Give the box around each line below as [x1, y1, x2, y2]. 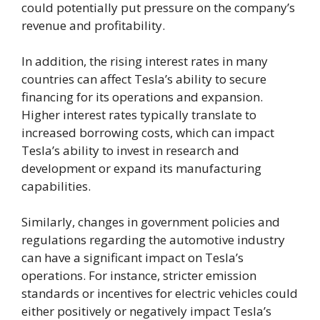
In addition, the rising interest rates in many [21, 52, 268, 69]
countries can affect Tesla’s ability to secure [21, 70, 266, 87]
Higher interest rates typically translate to [21, 106, 256, 123]
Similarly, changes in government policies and [21, 213, 280, 230]
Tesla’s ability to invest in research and [21, 141, 239, 159]
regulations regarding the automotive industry [21, 231, 285, 248]
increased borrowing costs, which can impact [21, 124, 274, 141]
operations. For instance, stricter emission [21, 266, 256, 284]
